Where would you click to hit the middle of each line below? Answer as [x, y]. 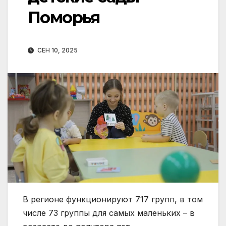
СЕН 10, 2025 [57, 50]
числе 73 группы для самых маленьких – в [109, 213]
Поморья [64, 18]
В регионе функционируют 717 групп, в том [113, 200]
